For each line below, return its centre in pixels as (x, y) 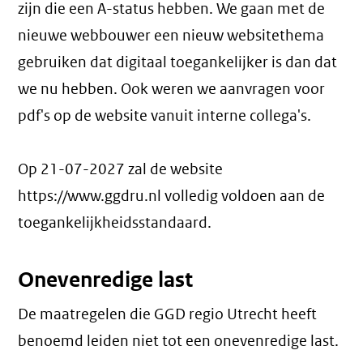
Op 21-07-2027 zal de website (121, 169)
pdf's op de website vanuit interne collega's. (165, 116)
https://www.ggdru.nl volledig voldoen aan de (172, 196)
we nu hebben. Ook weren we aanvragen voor (172, 89)
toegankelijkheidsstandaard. (115, 223)
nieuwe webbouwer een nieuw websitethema (171, 36)
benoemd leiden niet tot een (116, 341)
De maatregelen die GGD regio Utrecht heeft (168, 314)
